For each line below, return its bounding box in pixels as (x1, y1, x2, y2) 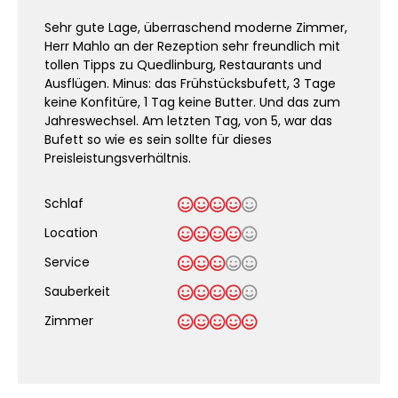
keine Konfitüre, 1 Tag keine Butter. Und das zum (44, 93, 340, 111)
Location (44, 224, 98, 242)
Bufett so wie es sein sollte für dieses (44, 131, 272, 148)
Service (44, 253, 90, 271)
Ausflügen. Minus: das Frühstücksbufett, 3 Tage (44, 75, 336, 92)
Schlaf (44, 195, 84, 212)
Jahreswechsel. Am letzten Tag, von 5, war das (44, 112, 332, 130)
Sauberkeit (44, 283, 110, 300)
